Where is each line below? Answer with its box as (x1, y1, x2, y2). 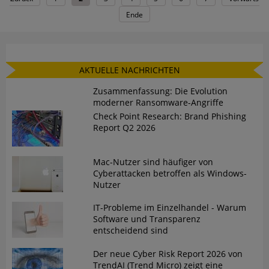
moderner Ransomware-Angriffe (92, 96, 223, 108)
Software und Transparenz (92, 213, 201, 225)
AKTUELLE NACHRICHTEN (79, 64, 180, 76)
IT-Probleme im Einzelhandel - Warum (92, 202, 246, 214)
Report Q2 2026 (92, 121, 156, 133)
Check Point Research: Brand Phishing (92, 110, 246, 122)
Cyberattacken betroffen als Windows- (92, 168, 247, 180)
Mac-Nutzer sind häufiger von (92, 156, 213, 168)
